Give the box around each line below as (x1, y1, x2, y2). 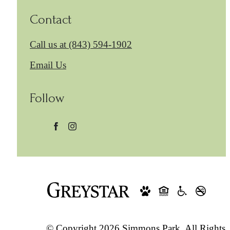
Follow (30, 90, 64, 105)
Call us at (30, 39, 66, 50)
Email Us (30, 59, 66, 70)
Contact (30, 12, 71, 27)
